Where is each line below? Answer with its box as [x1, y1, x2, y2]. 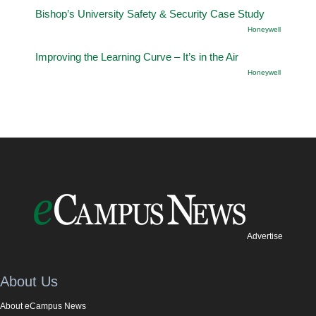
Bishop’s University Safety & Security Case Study [35, 7, 265, 20]
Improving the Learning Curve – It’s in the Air [35, 50, 238, 63]
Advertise [246, 231, 283, 241]
